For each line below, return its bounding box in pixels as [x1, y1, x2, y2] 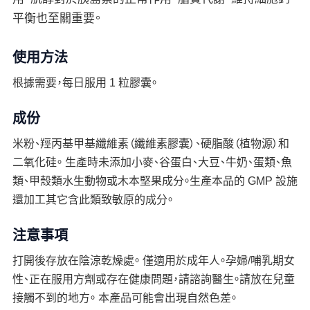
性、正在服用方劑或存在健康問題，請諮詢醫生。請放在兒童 [12, 273, 295, 285]
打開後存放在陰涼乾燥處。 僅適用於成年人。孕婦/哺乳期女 [12, 255, 295, 266]
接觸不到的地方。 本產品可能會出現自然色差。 [12, 292, 237, 304]
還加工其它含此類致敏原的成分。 [12, 194, 173, 206]
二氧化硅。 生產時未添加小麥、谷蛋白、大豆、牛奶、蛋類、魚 [12, 156, 292, 168]
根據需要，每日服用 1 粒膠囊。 [12, 77, 157, 89]
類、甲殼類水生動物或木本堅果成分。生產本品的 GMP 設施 [12, 175, 298, 187]
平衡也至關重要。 [12, 12, 101, 25]
